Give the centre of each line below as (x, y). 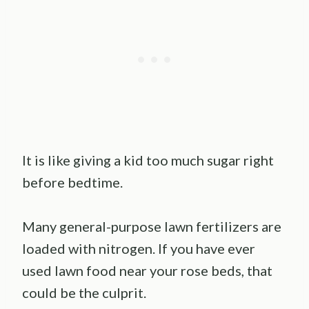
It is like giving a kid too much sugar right (148, 160)
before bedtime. (72, 182)
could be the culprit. (84, 292)
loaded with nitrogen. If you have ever (139, 248)
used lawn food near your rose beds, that (147, 270)
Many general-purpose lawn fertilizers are (152, 226)
